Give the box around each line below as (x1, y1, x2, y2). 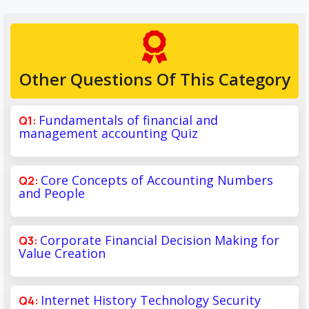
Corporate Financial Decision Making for (40, 231, 279, 248)
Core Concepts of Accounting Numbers (41, 171, 273, 188)
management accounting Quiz (19, 124, 198, 141)
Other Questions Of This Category (19, 67, 290, 90)
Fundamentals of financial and (39, 111, 218, 128)
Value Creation (19, 244, 106, 261)
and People (19, 184, 85, 201)
